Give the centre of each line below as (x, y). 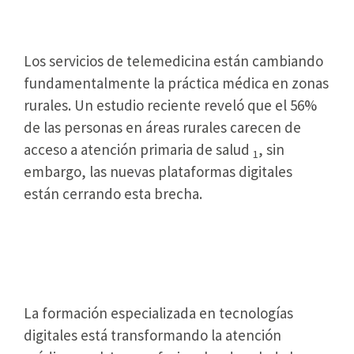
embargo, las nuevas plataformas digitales (158, 172)
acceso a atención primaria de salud (138, 150)
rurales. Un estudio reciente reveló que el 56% (170, 105)
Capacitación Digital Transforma (175, 236)
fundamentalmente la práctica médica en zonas (176, 83)
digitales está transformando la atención (153, 335)
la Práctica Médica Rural (136, 262)
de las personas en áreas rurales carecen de (162, 128)
